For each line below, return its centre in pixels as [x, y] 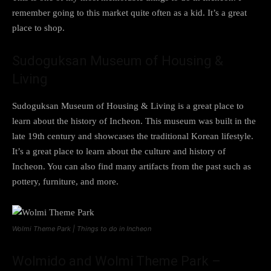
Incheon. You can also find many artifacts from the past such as [132, 166]
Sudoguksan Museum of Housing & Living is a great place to [128, 106]
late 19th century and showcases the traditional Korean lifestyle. [133, 136]
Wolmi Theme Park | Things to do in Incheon [82, 228]
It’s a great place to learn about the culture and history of [119, 151]
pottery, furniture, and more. [65, 181]
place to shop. [38, 28]
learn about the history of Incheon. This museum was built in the [134, 121]
